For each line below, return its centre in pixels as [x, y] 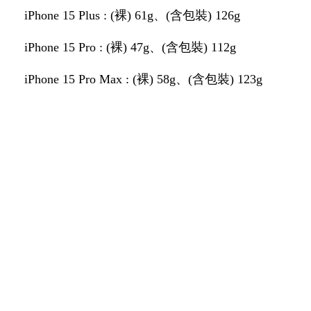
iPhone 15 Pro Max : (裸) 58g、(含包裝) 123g [143, 79]
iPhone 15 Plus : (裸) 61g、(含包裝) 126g [132, 15]
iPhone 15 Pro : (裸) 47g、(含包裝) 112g [130, 47]
